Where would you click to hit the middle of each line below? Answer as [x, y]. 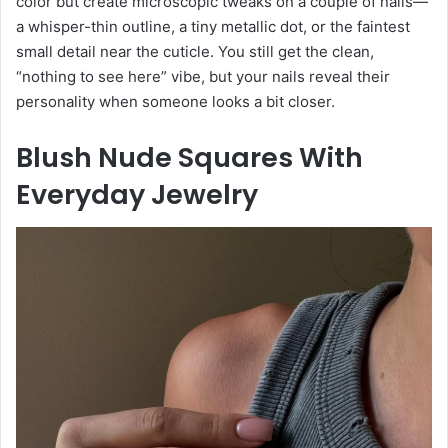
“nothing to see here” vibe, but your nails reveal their [203, 77]
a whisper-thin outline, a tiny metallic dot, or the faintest [213, 27]
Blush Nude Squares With [189, 158]
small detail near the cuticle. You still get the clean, [195, 52]
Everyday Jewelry [137, 195]
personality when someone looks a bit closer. [175, 102]
